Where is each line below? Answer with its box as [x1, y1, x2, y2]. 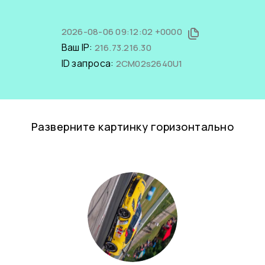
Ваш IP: [61, 41, 95, 54]
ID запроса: [61, 57, 116, 70]
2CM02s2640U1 [115, 57, 183, 70]
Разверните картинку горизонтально [31, 119, 234, 134]
